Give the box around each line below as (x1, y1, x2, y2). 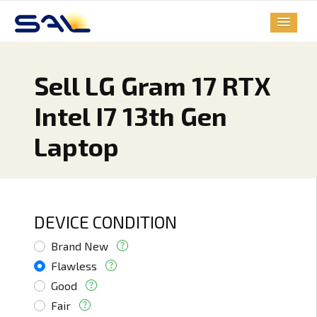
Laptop (34, 131, 119, 162)
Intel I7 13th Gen (34, 100, 227, 132)
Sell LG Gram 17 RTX (34, 70, 270, 101)
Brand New (51, 239, 108, 253)
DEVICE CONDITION (34, 212, 177, 233)
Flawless (51, 259, 97, 273)
